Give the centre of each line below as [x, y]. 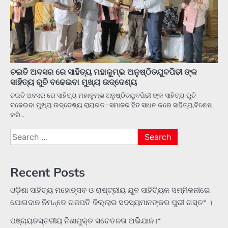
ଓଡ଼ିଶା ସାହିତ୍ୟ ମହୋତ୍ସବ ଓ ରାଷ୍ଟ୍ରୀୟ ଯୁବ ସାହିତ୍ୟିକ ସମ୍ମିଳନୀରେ [110, 190]
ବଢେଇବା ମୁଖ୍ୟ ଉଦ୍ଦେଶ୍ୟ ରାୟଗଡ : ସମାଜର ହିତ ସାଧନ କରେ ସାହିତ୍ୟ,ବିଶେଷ [111, 105]
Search [23, 134]
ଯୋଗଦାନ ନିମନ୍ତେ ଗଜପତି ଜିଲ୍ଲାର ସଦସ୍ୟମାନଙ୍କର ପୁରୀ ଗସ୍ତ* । [111, 203]
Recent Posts [48, 172]
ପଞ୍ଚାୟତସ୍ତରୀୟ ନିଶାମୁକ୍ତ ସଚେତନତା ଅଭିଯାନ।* [85, 221]
